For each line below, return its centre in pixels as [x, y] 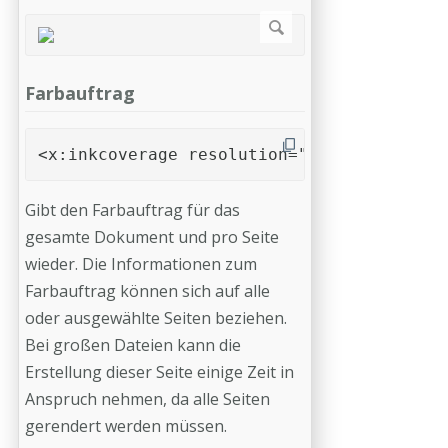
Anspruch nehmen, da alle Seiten [147, 399]
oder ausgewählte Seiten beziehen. [156, 318]
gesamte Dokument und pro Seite [152, 237]
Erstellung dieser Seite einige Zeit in [159, 372]
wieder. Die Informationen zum [141, 264]
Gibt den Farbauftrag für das [132, 210]
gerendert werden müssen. [128, 426]
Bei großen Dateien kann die [133, 345]
